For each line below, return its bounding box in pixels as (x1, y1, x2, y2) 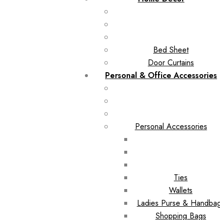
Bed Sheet (153, 44, 189, 55)
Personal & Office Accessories (105, 69, 217, 81)
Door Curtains (148, 56, 194, 68)
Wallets (169, 184, 192, 196)
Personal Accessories (135, 120, 207, 132)
